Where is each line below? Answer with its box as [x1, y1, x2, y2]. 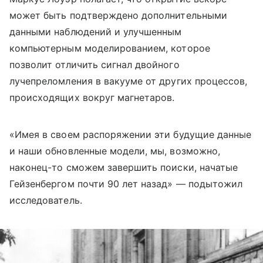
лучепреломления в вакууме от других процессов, [9, 75, 248, 87]
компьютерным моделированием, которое [9, 42, 210, 55]
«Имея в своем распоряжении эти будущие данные [9, 129, 252, 141]
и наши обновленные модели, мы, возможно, [9, 145, 220, 157]
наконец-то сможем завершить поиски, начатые [9, 161, 238, 174]
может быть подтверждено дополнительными [9, 9, 227, 22]
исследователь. [9, 194, 82, 207]
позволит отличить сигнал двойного [9, 59, 180, 71]
